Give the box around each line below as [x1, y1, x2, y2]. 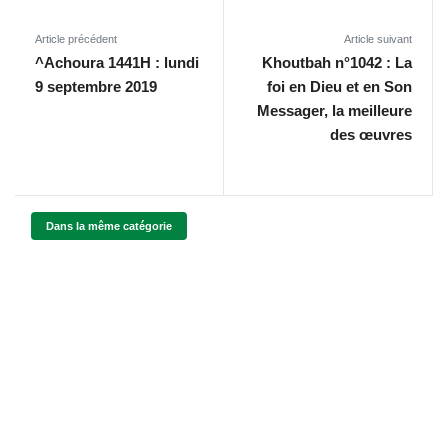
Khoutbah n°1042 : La [262, 54, 413, 72]
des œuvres [330, 126, 413, 144]
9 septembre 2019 [34, 78, 157, 96]
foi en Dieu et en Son [267, 78, 413, 96]
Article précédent [34, 33, 117, 46]
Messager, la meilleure [257, 102, 413, 120]
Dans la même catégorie [46, 220, 172, 233]
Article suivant [344, 33, 413, 46]
